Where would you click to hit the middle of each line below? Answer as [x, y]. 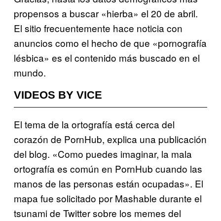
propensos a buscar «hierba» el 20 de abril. [106, 13]
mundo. [30, 72]
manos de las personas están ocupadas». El [109, 183]
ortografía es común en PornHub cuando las [108, 168]
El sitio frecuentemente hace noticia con [98, 28]
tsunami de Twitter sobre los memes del [97, 213]
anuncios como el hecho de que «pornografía [110, 42]
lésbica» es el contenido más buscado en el [107, 57]
